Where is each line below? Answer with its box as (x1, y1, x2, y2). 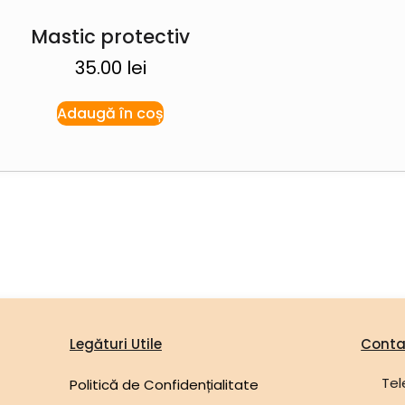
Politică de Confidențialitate (69, 374, 259, 394)
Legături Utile (69, 334, 162, 353)
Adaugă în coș (57, 102, 164, 124)
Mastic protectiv (31, 23, 190, 50)
